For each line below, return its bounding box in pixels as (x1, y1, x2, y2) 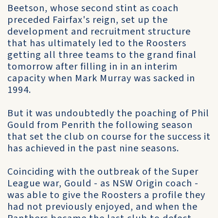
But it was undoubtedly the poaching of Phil (7, 107, 209, 120)
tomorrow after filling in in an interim (7, 60, 178, 73)
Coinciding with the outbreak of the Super (7, 165, 199, 179)
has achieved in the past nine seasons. (7, 142, 179, 155)
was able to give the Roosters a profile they (7, 188, 205, 202)
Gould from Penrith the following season (7, 118, 193, 132)
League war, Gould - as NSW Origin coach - (7, 177, 199, 190)
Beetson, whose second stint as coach (7, 1, 179, 15)
